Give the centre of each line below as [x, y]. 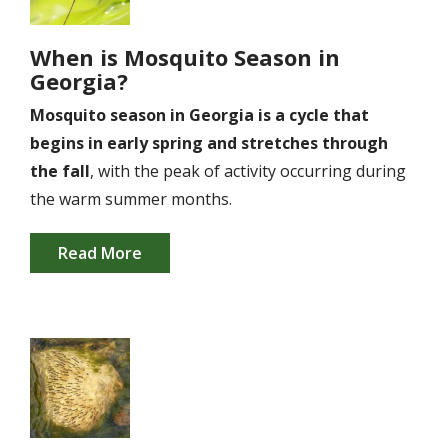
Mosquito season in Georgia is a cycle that [199, 115]
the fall [60, 171]
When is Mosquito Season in [185, 57]
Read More [100, 253]
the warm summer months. [131, 199]
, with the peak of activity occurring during [248, 171]
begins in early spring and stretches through [209, 143]
